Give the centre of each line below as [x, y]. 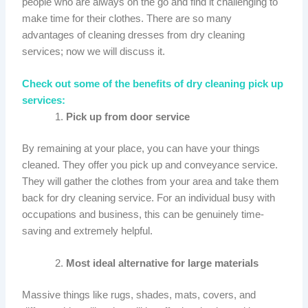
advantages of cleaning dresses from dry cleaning [134, 35]
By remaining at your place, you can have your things [141, 149]
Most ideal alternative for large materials [164, 264]
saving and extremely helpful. [88, 231]
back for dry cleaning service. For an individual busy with [149, 198]
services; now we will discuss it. [94, 51]
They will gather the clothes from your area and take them [151, 182]
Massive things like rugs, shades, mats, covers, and [139, 295]
